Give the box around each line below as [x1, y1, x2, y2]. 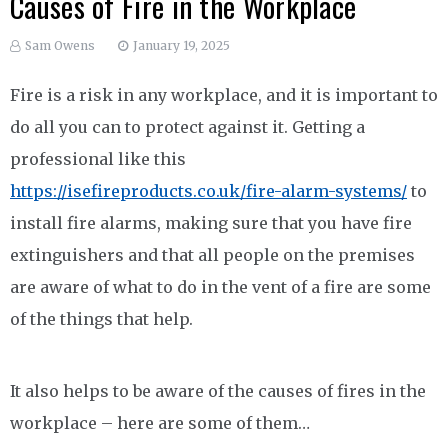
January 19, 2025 [133, 38, 230, 53]
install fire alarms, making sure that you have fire [10, 213, 412, 233]
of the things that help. [10, 309, 193, 329]
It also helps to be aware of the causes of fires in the [10, 381, 426, 401]
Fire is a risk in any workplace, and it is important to [10, 85, 438, 105]
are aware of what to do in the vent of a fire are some [10, 277, 431, 297]
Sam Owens [25, 38, 95, 53]
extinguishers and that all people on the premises [10, 245, 415, 265]
